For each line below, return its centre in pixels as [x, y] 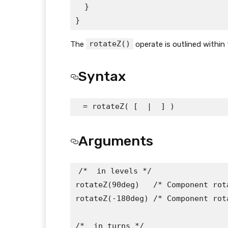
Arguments [116, 141]
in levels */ [122, 171]
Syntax [102, 77]
